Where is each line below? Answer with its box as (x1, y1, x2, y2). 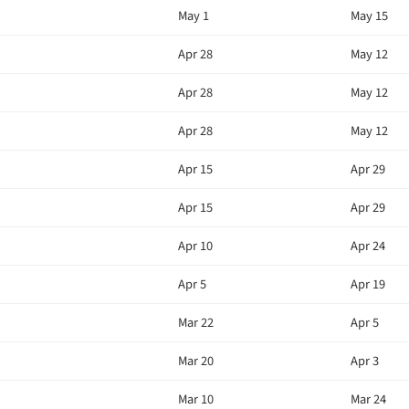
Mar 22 (178, 313, 214, 332)
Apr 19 (351, 275, 385, 294)
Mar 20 (178, 351, 214, 371)
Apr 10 (178, 236, 213, 256)
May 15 (351, 6, 388, 26)
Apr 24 (351, 236, 385, 256)
